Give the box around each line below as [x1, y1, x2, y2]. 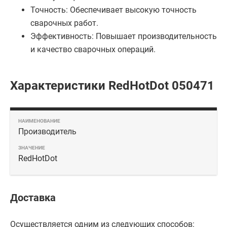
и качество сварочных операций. [30, 45, 156, 54]
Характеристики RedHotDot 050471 [10, 79, 214, 93]
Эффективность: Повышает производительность [30, 31, 217, 41]
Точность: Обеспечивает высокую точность [30, 5, 197, 15]
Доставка [10, 192, 56, 204]
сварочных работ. [30, 18, 98, 28]
